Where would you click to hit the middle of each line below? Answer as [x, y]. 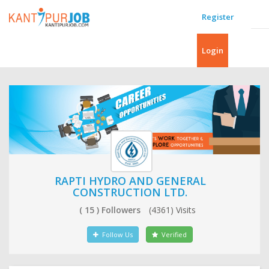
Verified [172, 235]
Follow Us [115, 235]
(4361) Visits [172, 210]
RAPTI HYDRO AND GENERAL [130, 181]
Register [218, 17]
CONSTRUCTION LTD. [130, 192]
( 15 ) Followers [111, 210]
